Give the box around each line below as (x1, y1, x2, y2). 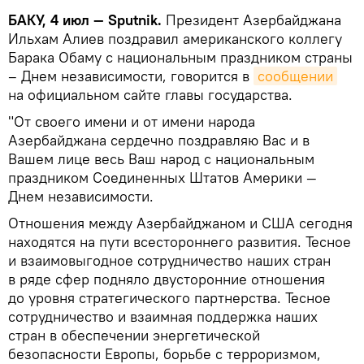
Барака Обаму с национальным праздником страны (8, 47, 353, 67)
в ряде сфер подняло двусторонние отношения (8, 269, 325, 288)
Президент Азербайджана (166, 10, 341, 29)
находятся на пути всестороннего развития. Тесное (8, 232, 351, 251)
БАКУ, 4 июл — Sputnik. (8, 10, 166, 29)
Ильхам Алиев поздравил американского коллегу (8, 28, 342, 48)
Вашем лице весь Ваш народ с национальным (8, 149, 314, 168)
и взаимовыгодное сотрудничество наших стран (8, 250, 331, 270)
